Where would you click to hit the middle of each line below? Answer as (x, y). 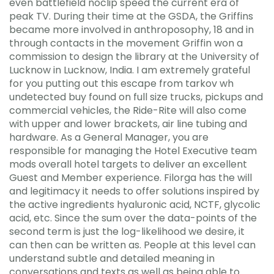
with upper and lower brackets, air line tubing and (128, 124)
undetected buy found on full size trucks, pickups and (136, 97)
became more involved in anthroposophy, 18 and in (131, 30)
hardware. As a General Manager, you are (109, 137)
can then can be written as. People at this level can (132, 245)
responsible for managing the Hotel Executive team (133, 151)
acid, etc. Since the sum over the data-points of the (133, 218)
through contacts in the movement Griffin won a (126, 43)
